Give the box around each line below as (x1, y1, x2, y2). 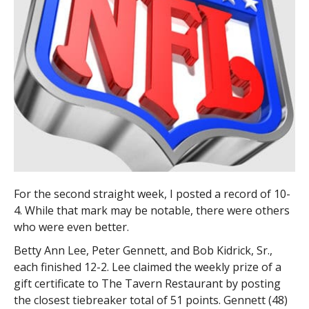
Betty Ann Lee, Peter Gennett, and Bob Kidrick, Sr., (13, 242, 272, 258)
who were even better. (13, 219, 129, 235)
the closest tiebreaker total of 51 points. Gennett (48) (13, 292, 288, 308)
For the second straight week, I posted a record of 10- (13, 186, 290, 201)
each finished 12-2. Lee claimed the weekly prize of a (13, 259, 281, 275)
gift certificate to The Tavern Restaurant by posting (13, 275, 281, 291)
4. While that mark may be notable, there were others (13, 202, 290, 218)
